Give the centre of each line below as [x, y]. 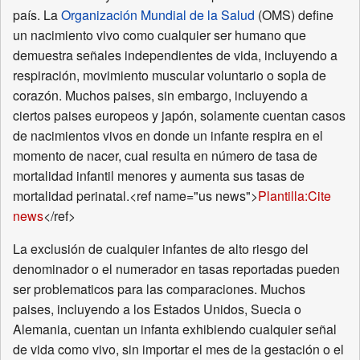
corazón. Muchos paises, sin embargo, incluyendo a [160, 96]
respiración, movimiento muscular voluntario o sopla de [170, 76]
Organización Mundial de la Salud [158, 15]
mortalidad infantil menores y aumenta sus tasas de [159, 176]
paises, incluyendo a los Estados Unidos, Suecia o [157, 309]
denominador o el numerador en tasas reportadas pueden [176, 269]
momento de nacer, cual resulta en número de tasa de [165, 156]
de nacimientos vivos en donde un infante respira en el [168, 136]
